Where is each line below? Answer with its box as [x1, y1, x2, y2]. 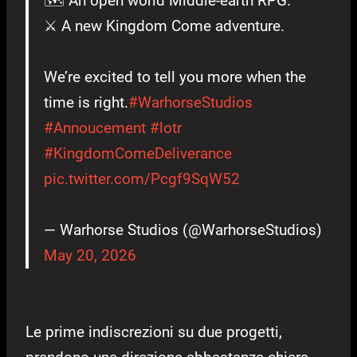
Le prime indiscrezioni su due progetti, [25, 322, 282, 341]
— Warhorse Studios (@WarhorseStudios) [44, 220, 322, 239]
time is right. [44, 92, 128, 112]
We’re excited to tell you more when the [44, 67, 306, 86]
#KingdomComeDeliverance [44, 143, 232, 163]
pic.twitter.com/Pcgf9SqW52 [44, 169, 240, 188]
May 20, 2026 [44, 245, 136, 265]
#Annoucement [44, 118, 146, 137]
